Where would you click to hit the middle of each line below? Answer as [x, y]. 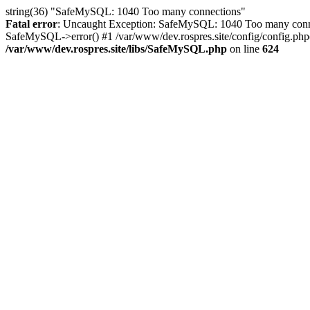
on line [245, 49]
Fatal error [31, 24]
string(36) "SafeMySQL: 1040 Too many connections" [126, 11]
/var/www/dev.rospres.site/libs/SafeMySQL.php [116, 49]
